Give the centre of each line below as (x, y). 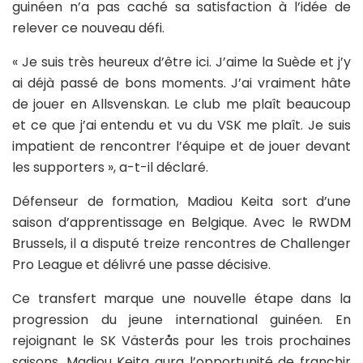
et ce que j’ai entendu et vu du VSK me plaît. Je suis (181, 125)
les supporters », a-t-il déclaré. (110, 167)
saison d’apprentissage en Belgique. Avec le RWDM (181, 222)
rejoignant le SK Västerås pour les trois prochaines (181, 340)
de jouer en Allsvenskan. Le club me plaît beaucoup (181, 104)
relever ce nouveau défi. (88, 28)
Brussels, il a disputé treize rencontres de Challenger (181, 243)
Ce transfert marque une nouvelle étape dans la (181, 298)
